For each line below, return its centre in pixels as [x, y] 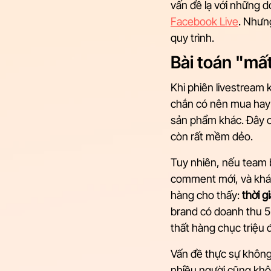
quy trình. [192, 38]
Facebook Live [204, 21]
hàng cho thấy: [206, 195]
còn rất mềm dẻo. [212, 136]
